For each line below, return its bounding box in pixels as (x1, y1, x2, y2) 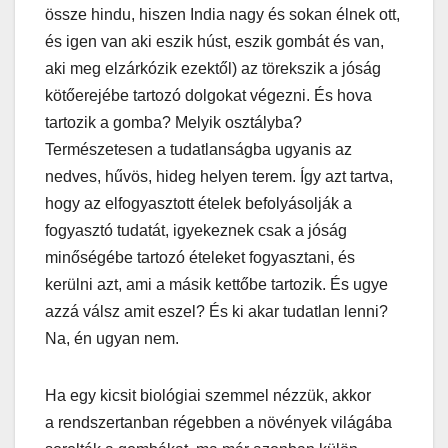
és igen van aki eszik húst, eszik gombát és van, (45, 32, 384, 50)
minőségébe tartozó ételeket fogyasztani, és (45, 248, 355, 266)
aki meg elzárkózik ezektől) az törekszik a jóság (45, 59, 381, 77)
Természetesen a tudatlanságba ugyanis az (45, 140, 352, 158)
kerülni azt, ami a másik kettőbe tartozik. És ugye (45, 275, 388, 293)
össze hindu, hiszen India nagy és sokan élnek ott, (45, 5, 400, 23)
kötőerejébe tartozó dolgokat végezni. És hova (45, 86, 372, 104)
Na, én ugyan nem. (45, 329, 179, 347)
